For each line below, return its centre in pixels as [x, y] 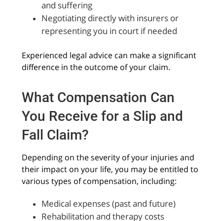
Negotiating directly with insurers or [110, 18]
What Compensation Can [98, 97]
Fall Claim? [55, 135]
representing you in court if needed [109, 31]
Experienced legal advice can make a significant [109, 55]
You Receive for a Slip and [102, 116]
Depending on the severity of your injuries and [108, 157]
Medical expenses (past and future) [108, 203]
